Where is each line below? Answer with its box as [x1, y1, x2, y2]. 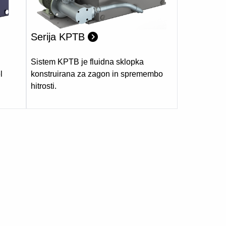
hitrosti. [31, 82, 56, 91]
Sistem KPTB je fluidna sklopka [31, 58, 144, 67]
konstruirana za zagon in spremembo [31, 70, 163, 79]
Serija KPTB [31, 31, 88, 43]
